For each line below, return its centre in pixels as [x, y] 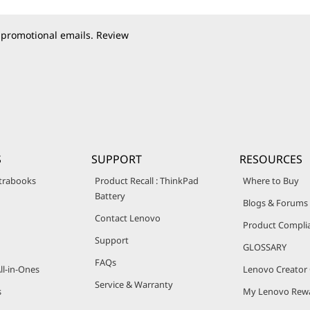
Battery [110, 196]
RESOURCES [271, 159]
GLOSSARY [265, 247]
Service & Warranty [134, 285]
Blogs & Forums [276, 203]
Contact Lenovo [127, 218]
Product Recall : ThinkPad [146, 181]
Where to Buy [271, 181]
